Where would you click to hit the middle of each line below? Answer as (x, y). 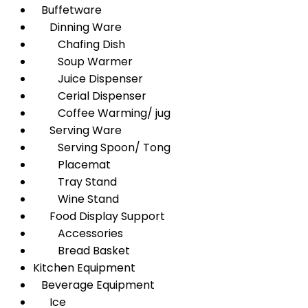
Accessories (78, 233)
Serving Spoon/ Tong (102, 147)
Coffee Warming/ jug (102, 113)
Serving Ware (77, 130)
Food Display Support (99, 216)
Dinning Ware (77, 27)
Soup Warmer (83, 62)
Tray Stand (75, 182)
